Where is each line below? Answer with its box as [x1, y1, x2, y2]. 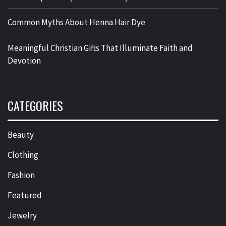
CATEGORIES [8, 96, 63, 115]
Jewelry [8, 210, 37, 221]
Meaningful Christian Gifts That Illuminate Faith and [8, 42, 193, 54]
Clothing [8, 149, 38, 161]
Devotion [8, 55, 41, 67]
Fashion [8, 169, 35, 181]
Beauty [8, 129, 34, 141]
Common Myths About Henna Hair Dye [8, 17, 145, 28]
